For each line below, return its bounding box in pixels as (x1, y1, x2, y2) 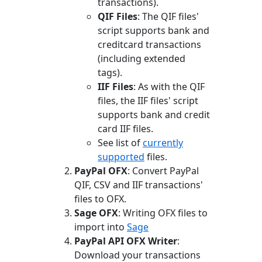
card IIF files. (98, 122, 153, 135)
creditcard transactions (98, 37, 201, 51)
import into (74, 220, 127, 233)
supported (98, 150, 144, 163)
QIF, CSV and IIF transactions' (74, 178, 203, 191)
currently (143, 136, 183, 149)
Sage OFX (74, 206, 118, 219)
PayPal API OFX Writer (74, 234, 177, 247)
